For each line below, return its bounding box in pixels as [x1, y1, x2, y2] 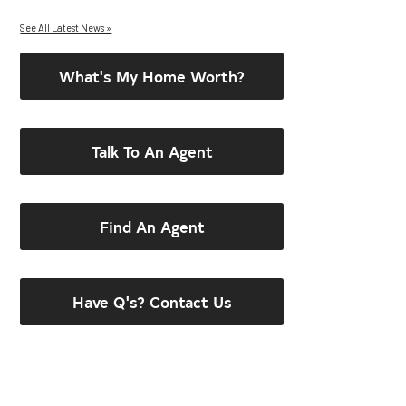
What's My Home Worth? [59, 63, 246, 87]
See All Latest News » [20, 21, 112, 34]
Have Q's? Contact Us [72, 289, 232, 313]
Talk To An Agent [91, 139, 213, 162]
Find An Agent [99, 214, 205, 237]
